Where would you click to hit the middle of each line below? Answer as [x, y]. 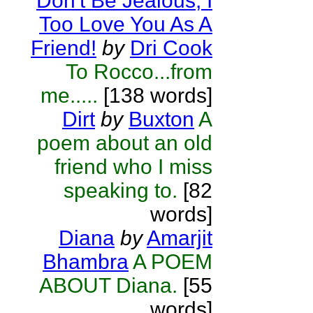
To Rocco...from [139, 72]
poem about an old [125, 143]
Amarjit [180, 238]
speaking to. [123, 190]
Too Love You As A [126, 24]
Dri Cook [171, 48]
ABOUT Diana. [108, 285]
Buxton [161, 119]
